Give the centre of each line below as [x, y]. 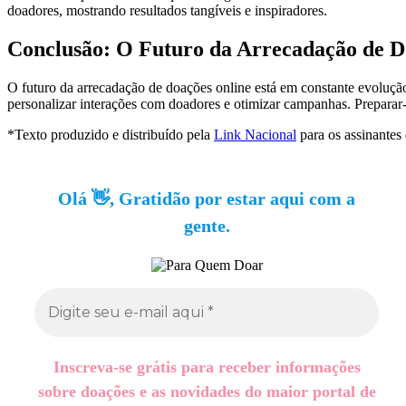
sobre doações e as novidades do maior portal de [207, 391]
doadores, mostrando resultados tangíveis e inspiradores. [167, 11]
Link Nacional [255, 134]
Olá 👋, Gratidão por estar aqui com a [207, 198]
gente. [207, 225]
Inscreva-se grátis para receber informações [207, 367]
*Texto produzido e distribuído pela [111, 134]
